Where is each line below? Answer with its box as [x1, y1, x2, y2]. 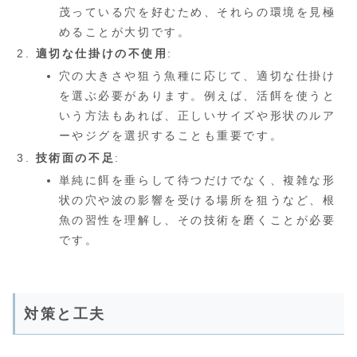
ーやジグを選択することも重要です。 [58, 129, 284, 143]
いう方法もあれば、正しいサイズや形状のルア [58, 109, 336, 123]
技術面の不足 [35, 151, 116, 164]
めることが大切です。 [58, 25, 191, 38]
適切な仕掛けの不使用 [35, 47, 168, 61]
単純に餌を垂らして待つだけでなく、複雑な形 [58, 173, 336, 186]
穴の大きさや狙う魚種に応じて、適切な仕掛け [58, 69, 336, 83]
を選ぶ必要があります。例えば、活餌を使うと [58, 89, 336, 103]
